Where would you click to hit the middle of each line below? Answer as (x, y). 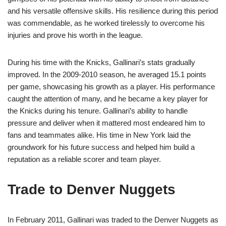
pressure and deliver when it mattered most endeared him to (106, 123)
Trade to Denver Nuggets (92, 190)
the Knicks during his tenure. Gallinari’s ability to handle (98, 111)
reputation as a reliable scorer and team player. (84, 159)
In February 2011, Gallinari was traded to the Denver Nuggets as (113, 220)
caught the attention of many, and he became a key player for (108, 99)
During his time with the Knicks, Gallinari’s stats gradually (101, 63)
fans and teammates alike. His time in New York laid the (99, 135)
